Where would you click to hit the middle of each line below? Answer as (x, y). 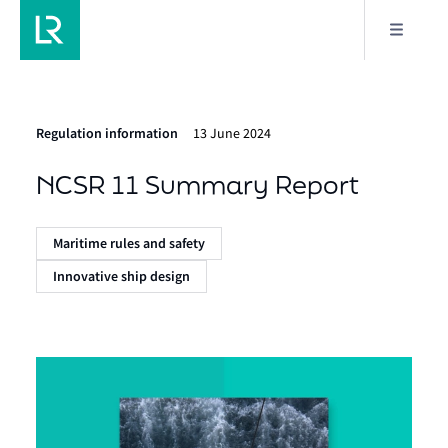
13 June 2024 (232, 133)
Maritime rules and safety (129, 243)
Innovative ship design (121, 276)
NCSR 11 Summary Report (197, 184)
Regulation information (107, 133)
